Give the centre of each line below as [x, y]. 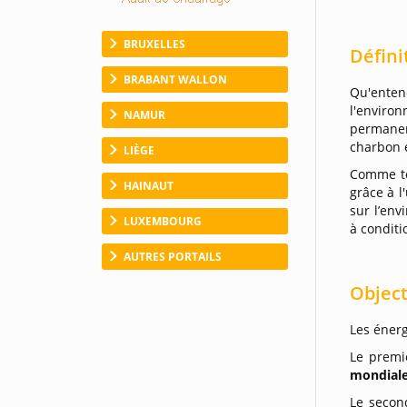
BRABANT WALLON [175, 79]
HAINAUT [149, 185]
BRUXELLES [154, 44]
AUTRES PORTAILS [173, 256]
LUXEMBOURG [163, 221]
